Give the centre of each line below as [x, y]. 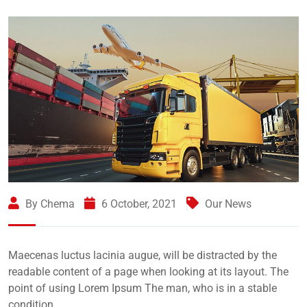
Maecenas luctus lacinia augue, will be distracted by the [143, 256]
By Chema [49, 204]
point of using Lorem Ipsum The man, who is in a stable [143, 288]
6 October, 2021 [138, 204]
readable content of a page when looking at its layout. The [148, 272]
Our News [228, 204]
